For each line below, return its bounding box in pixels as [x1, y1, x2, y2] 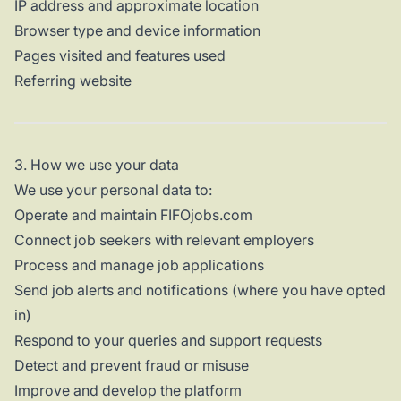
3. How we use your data [14, 156, 179, 175]
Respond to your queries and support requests [14, 331, 322, 350]
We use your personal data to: [14, 181, 212, 200]
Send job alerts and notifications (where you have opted [14, 281, 386, 300]
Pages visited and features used [14, 47, 226, 65]
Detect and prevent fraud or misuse [14, 356, 249, 375]
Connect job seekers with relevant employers [14, 231, 314, 250]
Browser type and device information [14, 21, 260, 40]
